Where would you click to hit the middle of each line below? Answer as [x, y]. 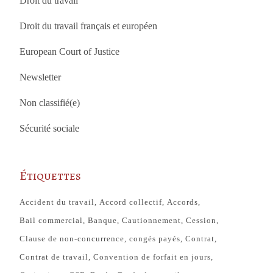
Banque [103, 220]
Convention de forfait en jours [152, 257]
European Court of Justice [70, 51]
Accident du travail [57, 202]
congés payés [155, 238]
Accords [183, 202]
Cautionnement [152, 220]
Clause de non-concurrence [72, 238]
